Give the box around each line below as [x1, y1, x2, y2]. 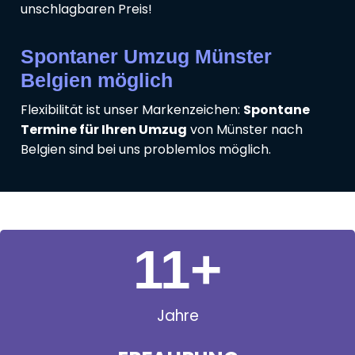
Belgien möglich [21, 69, 173, 92]
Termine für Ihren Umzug [21, 120, 187, 139]
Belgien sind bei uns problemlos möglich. [21, 140, 271, 159]
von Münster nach [187, 120, 303, 139]
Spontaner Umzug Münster [21, 45, 272, 68]
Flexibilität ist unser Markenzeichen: [21, 101, 243, 120]
